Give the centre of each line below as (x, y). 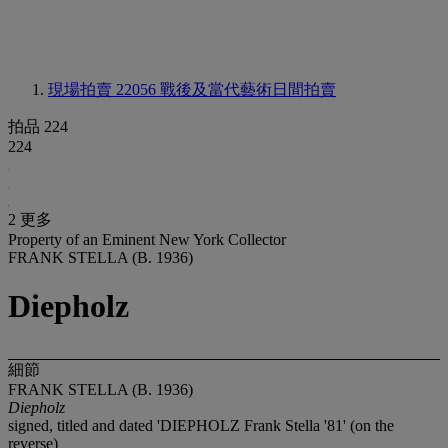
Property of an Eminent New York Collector (147, 239)
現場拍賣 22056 (104, 89)
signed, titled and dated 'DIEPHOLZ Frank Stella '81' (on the (201, 425)
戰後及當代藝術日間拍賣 (248, 89)
